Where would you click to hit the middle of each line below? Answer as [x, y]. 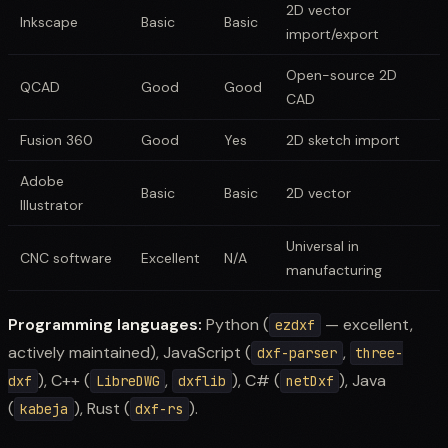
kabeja [43, 408]
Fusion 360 [56, 139]
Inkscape [49, 21]
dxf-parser [296, 352]
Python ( [235, 324]
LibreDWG [127, 380]
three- [379, 352]
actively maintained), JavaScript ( [129, 352]
